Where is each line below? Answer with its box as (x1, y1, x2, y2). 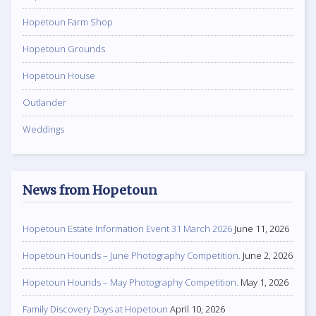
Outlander (23, 96, 66, 109)
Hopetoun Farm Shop (23, 16, 113, 29)
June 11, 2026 (234, 221, 289, 235)
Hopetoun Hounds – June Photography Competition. (23, 248, 241, 262)
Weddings (23, 123, 64, 136)
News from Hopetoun (23, 181, 157, 198)
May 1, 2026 (241, 275, 288, 288)
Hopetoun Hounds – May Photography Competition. (23, 275, 238, 288)
